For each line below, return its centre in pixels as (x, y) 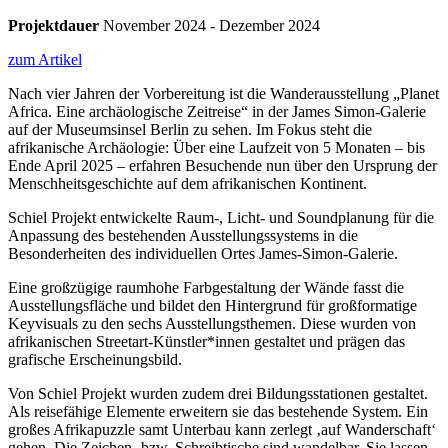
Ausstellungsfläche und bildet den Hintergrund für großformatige (212, 306)
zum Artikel (45, 60)
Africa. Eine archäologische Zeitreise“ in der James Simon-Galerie (217, 112)
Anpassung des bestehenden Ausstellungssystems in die (183, 236)
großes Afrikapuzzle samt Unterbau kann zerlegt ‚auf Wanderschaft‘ (222, 430)
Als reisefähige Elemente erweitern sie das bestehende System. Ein (218, 412)
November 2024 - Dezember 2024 (209, 26)
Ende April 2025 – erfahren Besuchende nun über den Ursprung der (222, 166)
